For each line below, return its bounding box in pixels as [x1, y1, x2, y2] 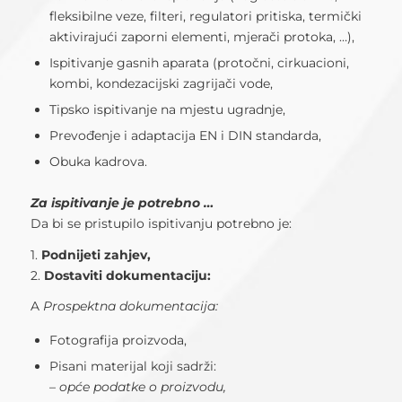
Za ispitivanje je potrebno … [30, 194, 214, 211]
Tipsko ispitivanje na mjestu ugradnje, [48, 100, 285, 118]
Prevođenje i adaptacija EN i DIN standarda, [48, 127, 321, 144]
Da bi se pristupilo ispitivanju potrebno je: [30, 214, 292, 232]
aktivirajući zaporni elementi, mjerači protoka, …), [48, 28, 354, 45]
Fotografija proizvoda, [48, 332, 187, 349]
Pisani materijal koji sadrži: [48, 358, 216, 375]
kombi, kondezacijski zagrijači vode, [48, 74, 273, 92]
